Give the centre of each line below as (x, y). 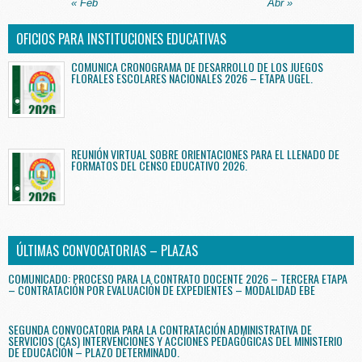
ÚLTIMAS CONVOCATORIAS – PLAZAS (107, 251)
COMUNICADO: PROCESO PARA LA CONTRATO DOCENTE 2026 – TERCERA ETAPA (178, 279)
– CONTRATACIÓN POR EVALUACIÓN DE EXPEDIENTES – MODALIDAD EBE (162, 290)
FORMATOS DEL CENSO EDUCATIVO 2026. (159, 166)
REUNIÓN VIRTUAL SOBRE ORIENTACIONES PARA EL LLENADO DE (205, 154)
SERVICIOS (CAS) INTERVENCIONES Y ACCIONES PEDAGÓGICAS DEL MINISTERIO (175, 341)
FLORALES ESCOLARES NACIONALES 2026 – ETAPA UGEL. (192, 78)
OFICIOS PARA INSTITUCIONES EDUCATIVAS (121, 39)
